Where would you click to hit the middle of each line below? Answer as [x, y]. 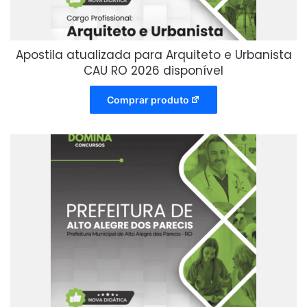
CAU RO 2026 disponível [153, 71]
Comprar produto [148, 100]
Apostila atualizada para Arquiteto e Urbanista [153, 55]
